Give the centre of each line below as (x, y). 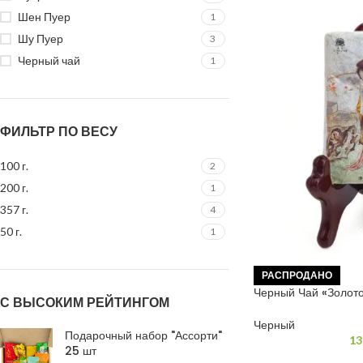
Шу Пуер (41, 38)
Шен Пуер (44, 17)
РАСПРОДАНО (297, 275)
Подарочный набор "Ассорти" (143, 335)
